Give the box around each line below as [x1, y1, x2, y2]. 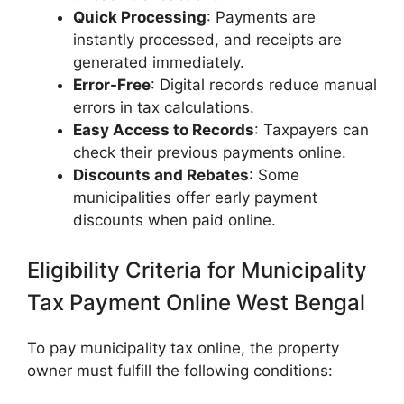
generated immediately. [73, 52, 244, 71]
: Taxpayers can [254, 120, 369, 139]
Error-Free [73, 75, 151, 94]
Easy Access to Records [73, 120, 254, 139]
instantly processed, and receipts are [73, 30, 342, 49]
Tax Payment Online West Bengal [27, 289, 365, 317]
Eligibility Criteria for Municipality [27, 257, 367, 284]
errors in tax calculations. [73, 97, 254, 116]
